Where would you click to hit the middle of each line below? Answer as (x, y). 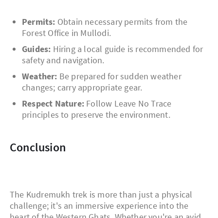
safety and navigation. (63, 60)
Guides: (36, 49)
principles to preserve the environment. (96, 115)
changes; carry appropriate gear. (82, 88)
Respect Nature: (53, 104)
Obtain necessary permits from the (121, 22)
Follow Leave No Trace (128, 104)
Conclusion (41, 147)
